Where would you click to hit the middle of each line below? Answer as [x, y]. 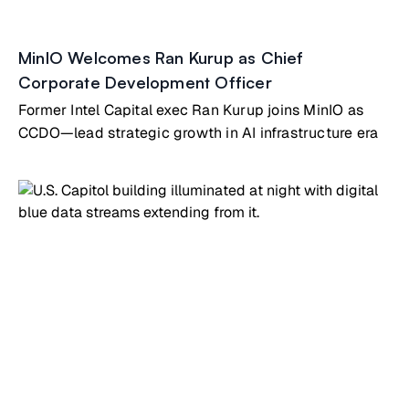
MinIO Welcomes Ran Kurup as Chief [161, 58]
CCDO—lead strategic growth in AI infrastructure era [199, 133]
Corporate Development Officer [145, 82]
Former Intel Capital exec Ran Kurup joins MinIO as [191, 110]
